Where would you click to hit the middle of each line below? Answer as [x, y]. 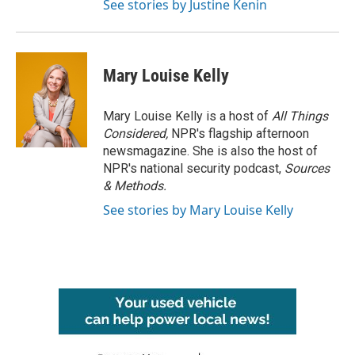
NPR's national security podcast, [194, 168]
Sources [307, 168]
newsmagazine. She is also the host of [210, 151]
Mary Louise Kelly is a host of [187, 116]
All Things [300, 116]
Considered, [137, 134]
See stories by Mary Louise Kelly [198, 210]
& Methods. [135, 186]
